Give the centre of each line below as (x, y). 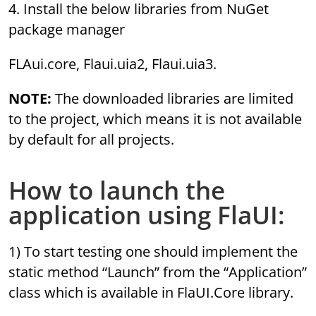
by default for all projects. (92, 140)
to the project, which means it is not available (156, 119)
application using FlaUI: (147, 215)
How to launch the (117, 190)
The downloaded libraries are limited (173, 99)
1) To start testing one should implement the (153, 252)
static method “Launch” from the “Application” (158, 272)
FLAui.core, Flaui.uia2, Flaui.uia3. (113, 64)
